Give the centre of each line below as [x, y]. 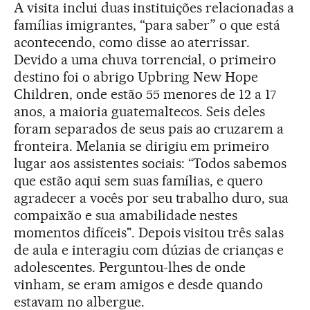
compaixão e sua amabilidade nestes [126, 215]
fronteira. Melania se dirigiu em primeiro [142, 146]
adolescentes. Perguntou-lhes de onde [130, 267]
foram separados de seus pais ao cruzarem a [149, 128]
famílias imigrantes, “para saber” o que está [147, 25]
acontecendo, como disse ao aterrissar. [132, 42]
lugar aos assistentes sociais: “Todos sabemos [151, 163]
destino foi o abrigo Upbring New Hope [136, 76]
